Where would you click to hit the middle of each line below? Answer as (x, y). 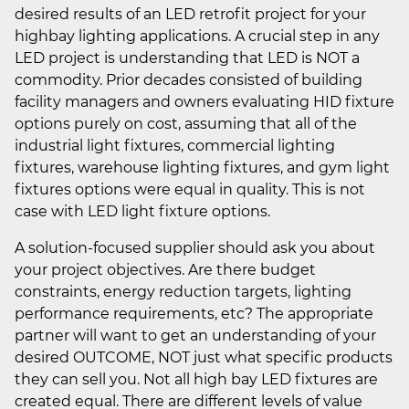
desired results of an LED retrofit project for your (190, 14)
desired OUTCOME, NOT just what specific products (204, 357)
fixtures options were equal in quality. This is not (190, 189)
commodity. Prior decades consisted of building (189, 79)
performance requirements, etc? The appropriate (194, 313)
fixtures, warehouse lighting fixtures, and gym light (202, 167)
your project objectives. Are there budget (165, 269)
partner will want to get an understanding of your (195, 335)
